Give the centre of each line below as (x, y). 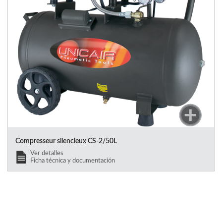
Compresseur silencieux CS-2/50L (66, 141)
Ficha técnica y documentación (73, 161)
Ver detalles (47, 153)
